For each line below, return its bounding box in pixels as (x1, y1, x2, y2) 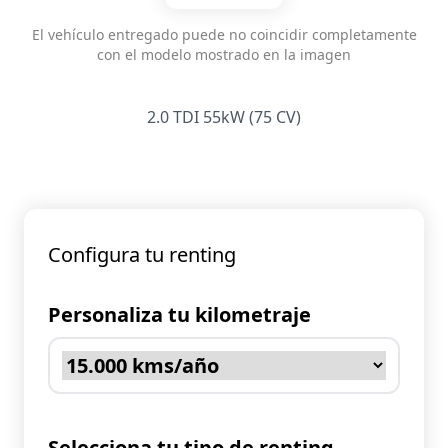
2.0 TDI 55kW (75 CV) (147, 106, 301, 129)
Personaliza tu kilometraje (48, 301, 311, 329)
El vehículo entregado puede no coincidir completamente (31, 25, 417, 45)
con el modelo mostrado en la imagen (97, 45, 351, 65)
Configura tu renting (48, 241, 236, 269)
